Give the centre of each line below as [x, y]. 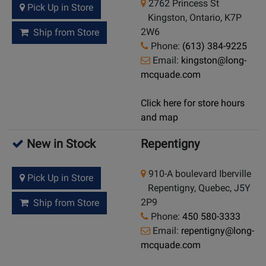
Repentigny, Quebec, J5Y [196, 188]
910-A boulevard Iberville [199, 174]
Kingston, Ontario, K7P [191, 18]
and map [159, 118]
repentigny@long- [218, 231]
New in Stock [60, 144]
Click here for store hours [193, 103]
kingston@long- [214, 61]
